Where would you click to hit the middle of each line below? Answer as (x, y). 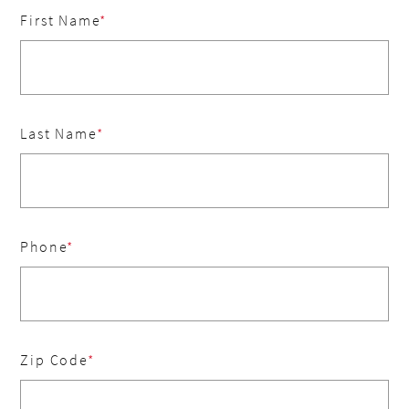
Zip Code (54, 359)
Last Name (58, 133)
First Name (60, 20)
